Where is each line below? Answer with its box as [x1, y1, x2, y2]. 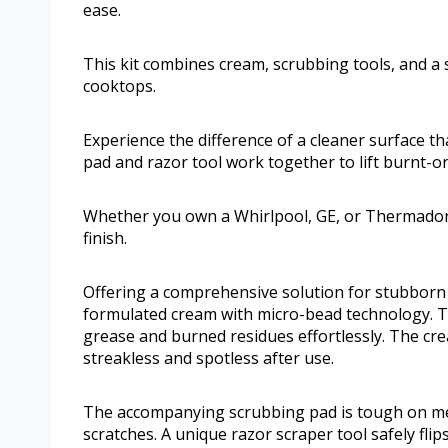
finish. [83, 227, 127, 250]
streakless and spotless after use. [83, 347, 334, 370]
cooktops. [83, 75, 156, 98]
